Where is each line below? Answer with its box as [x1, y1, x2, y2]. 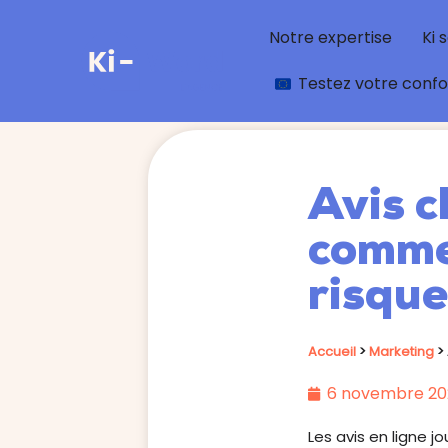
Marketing [369, 342, 435, 362]
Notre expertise [268, 26, 392, 49]
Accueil [308, 342, 357, 362]
